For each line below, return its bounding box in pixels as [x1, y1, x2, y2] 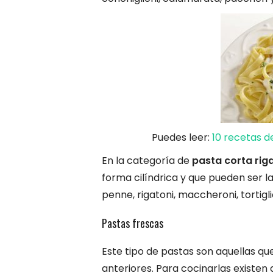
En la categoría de [102, 153, 192, 168]
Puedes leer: [151, 130, 212, 144]
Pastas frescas [102, 214, 163, 231]
